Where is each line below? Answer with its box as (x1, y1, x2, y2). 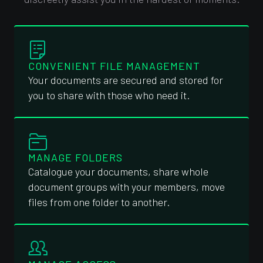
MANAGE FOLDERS (28, 151, 123, 164)
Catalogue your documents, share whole (28, 165, 208, 178)
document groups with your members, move (28, 180, 225, 193)
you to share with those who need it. (28, 89, 190, 102)
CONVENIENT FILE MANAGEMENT (28, 59, 200, 72)
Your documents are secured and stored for (28, 73, 223, 86)
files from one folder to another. (28, 195, 170, 208)
